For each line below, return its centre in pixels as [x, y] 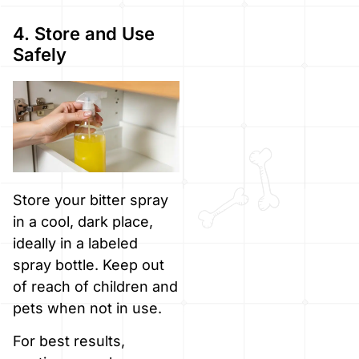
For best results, [69, 341]
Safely [40, 55]
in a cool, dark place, [83, 221]
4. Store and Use [84, 34]
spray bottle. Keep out [89, 264]
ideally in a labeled [75, 243]
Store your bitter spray [91, 200]
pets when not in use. [87, 308]
